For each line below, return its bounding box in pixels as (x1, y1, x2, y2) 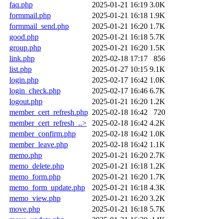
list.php (9, 65, 32, 73)
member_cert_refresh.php (9, 108, 88, 116)
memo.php (9, 151, 42, 159)
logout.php (9, 97, 43, 106)
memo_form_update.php (9, 183, 85, 192)
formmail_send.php (9, 22, 69, 30)
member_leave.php (9, 140, 68, 149)
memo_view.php (9, 194, 61, 202)
